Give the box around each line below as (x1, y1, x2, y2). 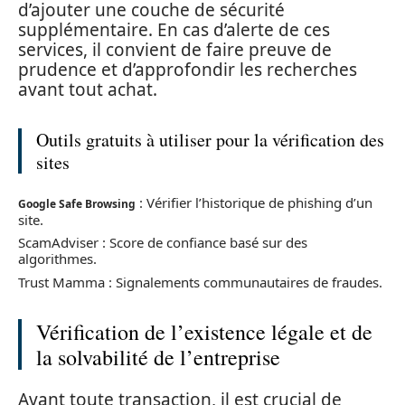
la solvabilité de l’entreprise (36, 342, 280, 372)
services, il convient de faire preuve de (18, 38, 332, 61)
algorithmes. (18, 250, 97, 268)
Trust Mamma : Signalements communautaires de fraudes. (18, 272, 382, 291)
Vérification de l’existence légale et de (36, 316, 372, 346)
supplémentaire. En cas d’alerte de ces (18, 18, 330, 42)
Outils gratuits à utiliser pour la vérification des (36, 127, 384, 152)
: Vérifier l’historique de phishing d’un (136, 193, 372, 212)
